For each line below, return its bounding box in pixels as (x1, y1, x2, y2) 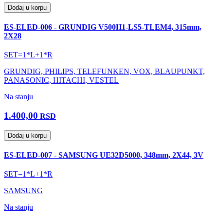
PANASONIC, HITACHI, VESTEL (4, 76, 119, 85)
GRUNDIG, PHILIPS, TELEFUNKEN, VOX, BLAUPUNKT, (4, 67, 205, 76)
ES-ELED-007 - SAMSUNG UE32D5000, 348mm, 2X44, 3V (4, 150, 203, 159)
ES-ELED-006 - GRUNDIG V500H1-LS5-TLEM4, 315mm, (4, 22, 201, 31)
